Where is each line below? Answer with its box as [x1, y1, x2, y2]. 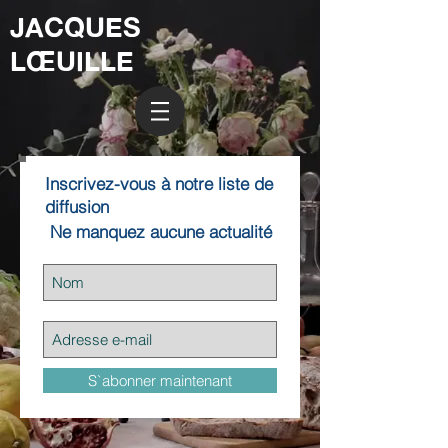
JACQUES [10, 10, 141, 43]
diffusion [45, 196, 109, 217]
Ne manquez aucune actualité [50, 221, 272, 242]
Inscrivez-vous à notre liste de [45, 173, 273, 194]
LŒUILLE [10, 44, 134, 77]
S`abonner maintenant [88, 371, 232, 390]
